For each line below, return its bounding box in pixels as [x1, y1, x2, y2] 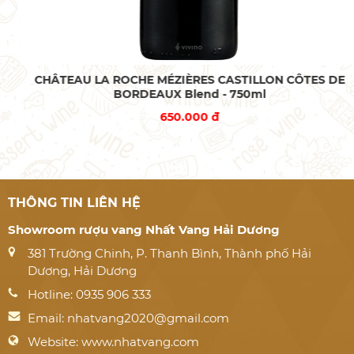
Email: [28, 310, 67, 326]
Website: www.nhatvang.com [28, 333, 199, 349]
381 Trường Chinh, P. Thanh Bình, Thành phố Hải [28, 245, 311, 261]
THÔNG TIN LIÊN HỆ [8, 194, 141, 210]
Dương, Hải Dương [28, 262, 137, 278]
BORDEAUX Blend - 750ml [100, 86, 254, 101]
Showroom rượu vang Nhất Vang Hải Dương [8, 221, 280, 237]
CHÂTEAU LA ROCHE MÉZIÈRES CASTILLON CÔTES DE [21, 72, 333, 87]
